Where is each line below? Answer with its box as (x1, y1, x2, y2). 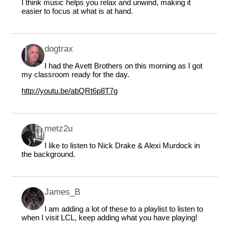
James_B (44, 187, 81, 197)
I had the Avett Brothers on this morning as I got (44, 61, 203, 71)
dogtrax (44, 44, 74, 54)
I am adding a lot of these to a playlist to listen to (44, 204, 203, 214)
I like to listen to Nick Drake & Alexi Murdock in (44, 141, 200, 150)
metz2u (44, 124, 73, 133)
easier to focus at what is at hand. (21, 7, 133, 16)
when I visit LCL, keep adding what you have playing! (21, 213, 198, 222)
